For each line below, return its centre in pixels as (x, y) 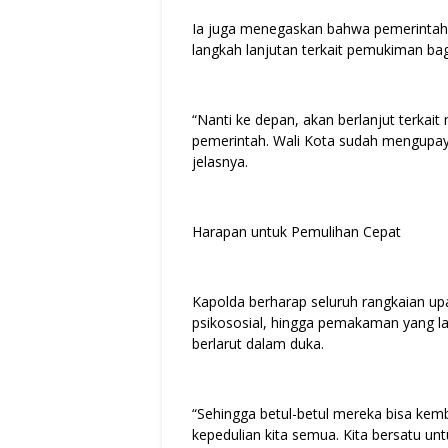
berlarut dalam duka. (258, 343)
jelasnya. (220, 161)
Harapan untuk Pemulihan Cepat (296, 231)
